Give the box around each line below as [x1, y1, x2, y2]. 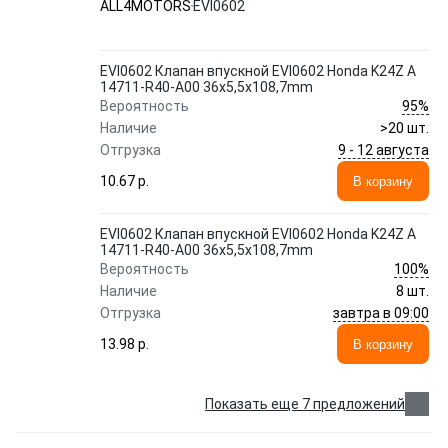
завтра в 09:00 [333, 304, 429, 321]
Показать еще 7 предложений [205, 396, 405, 412]
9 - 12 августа [338, 141, 429, 158]
